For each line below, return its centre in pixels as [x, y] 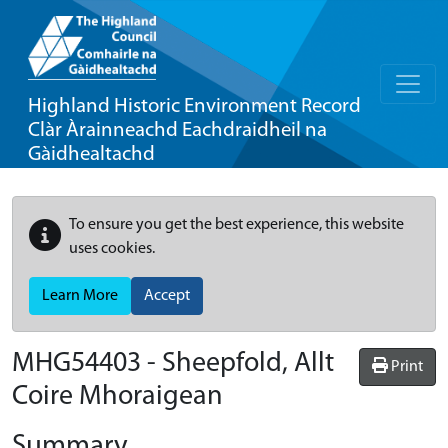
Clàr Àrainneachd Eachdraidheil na [177, 130]
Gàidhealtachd [91, 154]
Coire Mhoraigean [117, 397]
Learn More [80, 296]
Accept [167, 296]
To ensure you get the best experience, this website [236, 225]
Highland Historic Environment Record [194, 106]
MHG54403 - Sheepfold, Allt [173, 364]
